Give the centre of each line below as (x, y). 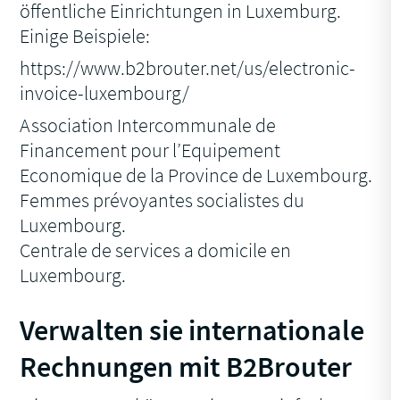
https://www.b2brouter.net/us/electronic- (188, 68)
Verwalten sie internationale (192, 331)
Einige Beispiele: (85, 36)
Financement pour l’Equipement (150, 150)
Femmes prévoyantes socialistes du (162, 200)
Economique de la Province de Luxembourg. (196, 175)
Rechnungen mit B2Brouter (186, 367)
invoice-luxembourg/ (105, 93)
